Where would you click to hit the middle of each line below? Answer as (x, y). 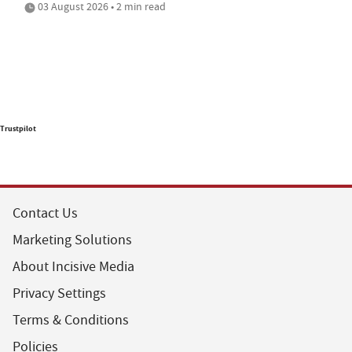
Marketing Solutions (72, 240)
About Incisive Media (73, 266)
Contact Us (45, 213)
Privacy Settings (59, 293)
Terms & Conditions (71, 320)
